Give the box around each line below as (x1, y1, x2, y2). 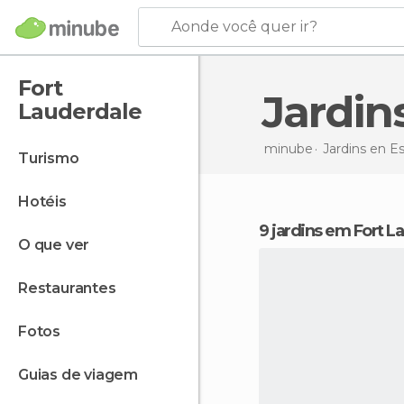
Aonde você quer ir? (170, 18, 317, 35)
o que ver (30, 236, 90, 253)
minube (263, 140, 313, 157)
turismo (28, 150, 79, 167)
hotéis (29, 193, 67, 210)
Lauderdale (18, 98, 142, 124)
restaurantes (27, 280, 116, 297)
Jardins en (322, 140, 390, 157)
